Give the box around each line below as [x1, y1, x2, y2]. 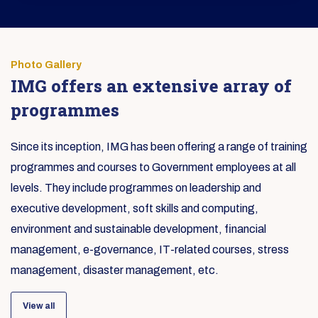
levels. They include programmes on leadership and [11, 182, 261, 194]
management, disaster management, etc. [11, 264, 219, 277]
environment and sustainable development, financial [11, 223, 266, 236]
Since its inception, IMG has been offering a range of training [11, 141, 307, 153]
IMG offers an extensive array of [11, 75, 292, 98]
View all [23, 301, 55, 312]
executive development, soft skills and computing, [11, 202, 258, 215]
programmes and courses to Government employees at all [11, 161, 296, 174]
